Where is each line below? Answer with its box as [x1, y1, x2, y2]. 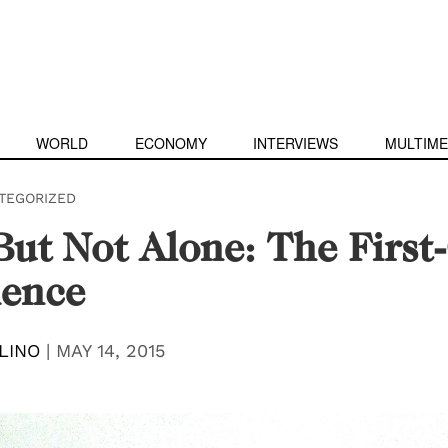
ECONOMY [134, 133, 207, 153]
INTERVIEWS [253, 133, 339, 153]
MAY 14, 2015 [55, 340, 165, 361]
